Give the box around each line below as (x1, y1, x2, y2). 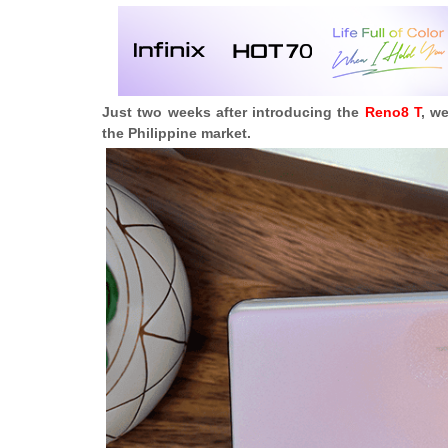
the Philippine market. (102, 125, 251, 141)
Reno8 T (364, 104, 422, 120)
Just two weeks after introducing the (102, 104, 365, 120)
